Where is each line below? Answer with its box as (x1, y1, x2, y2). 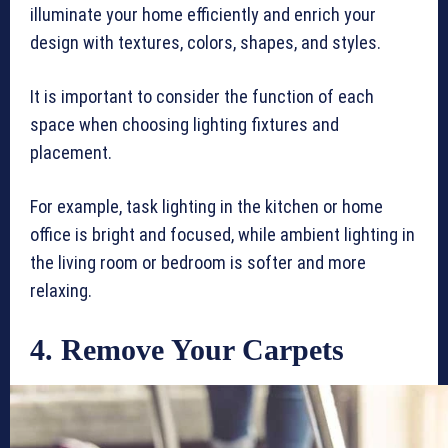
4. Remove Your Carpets (30, 333, 344, 367)
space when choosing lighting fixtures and (30, 114, 339, 136)
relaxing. (30, 280, 96, 302)
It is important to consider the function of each (30, 86, 374, 108)
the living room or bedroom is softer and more (30, 252, 366, 274)
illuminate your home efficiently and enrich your (30, 4, 376, 26)
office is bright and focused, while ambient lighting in (30, 224, 415, 246)
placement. (30, 142, 116, 164)
